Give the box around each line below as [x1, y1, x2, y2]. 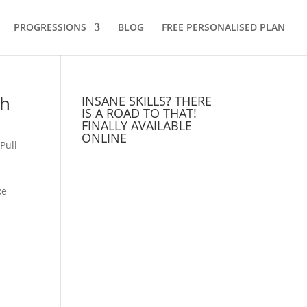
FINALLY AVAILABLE [82, 117, 193, 134]
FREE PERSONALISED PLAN [162, 21, 285, 34]
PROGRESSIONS [14, 21, 86, 34]
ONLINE [82, 130, 127, 146]
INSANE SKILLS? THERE [82, 93, 212, 109]
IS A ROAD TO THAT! [82, 105, 197, 121]
